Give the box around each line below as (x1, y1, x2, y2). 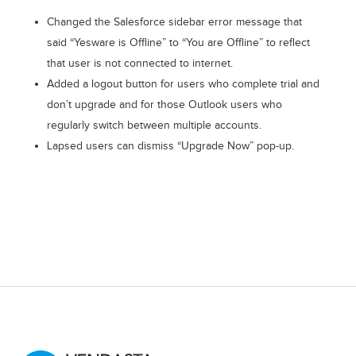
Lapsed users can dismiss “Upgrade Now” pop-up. (46, 140, 294, 153)
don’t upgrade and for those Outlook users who (46, 99, 282, 112)
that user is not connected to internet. (46, 57, 233, 71)
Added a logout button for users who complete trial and (46, 78, 319, 91)
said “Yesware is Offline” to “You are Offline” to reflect (46, 37, 310, 50)
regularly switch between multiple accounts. (46, 119, 261, 133)
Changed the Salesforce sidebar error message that (46, 16, 302, 29)
